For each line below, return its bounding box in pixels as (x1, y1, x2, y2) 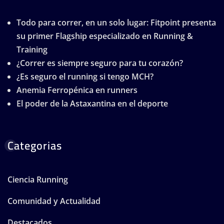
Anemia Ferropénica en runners (16, 84, 137, 96)
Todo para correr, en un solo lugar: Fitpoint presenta (16, 17, 216, 28)
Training (16, 44, 47, 55)
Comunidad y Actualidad (7, 195, 100, 207)
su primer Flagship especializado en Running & (16, 30, 193, 42)
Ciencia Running (7, 174, 68, 185)
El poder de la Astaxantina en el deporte (16, 98, 168, 109)
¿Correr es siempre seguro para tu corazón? (16, 57, 183, 69)
